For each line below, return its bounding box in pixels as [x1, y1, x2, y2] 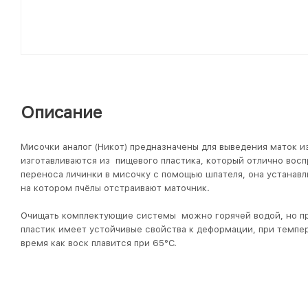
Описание [21, 102, 102, 122]
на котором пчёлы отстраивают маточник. [21, 183, 210, 193]
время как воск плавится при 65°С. [21, 238, 177, 248]
